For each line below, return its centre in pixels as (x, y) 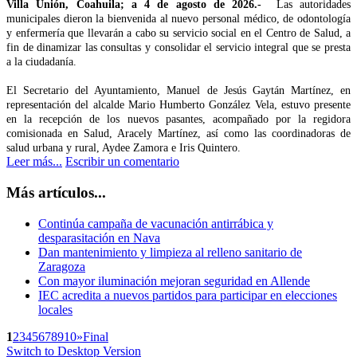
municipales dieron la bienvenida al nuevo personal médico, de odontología (178, 19)
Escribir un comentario (122, 162)
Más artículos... (56, 192)
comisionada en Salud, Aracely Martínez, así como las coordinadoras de (178, 134)
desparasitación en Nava (99, 237)
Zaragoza (62, 266)
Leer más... (34, 162)
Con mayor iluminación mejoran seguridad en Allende (174, 280)
